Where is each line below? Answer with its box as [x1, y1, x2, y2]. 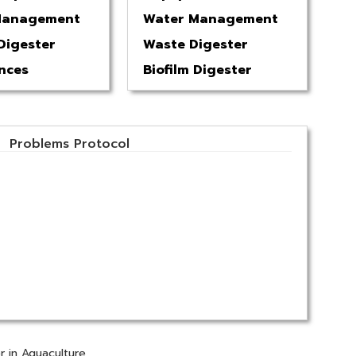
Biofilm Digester [143, 60, 253, 79]
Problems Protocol [9, 133, 130, 153]
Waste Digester [143, 34, 249, 54]
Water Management [143, 9, 279, 29]
